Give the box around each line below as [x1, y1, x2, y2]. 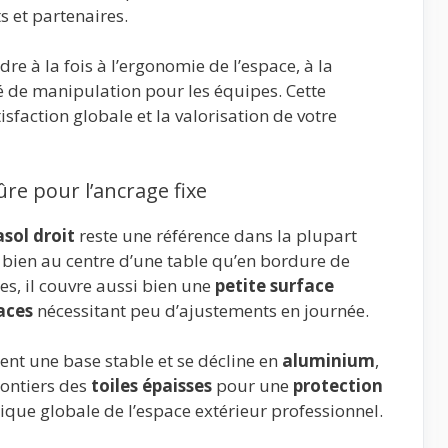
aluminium [282, 349, 375, 373]
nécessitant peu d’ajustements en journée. [33, 298, 369, 322]
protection [293, 374, 383, 398]
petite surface [215, 273, 334, 297]
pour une [212, 374, 293, 398]
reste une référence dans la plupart [75, 223, 357, 247]
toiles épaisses [91, 374, 212, 398]
